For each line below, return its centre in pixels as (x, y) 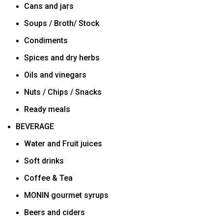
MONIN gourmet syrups (66, 195)
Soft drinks (44, 161)
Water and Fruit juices (63, 143)
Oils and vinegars (55, 75)
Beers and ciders (55, 212)
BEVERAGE (35, 126)
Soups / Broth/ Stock (62, 23)
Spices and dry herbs (62, 57)
